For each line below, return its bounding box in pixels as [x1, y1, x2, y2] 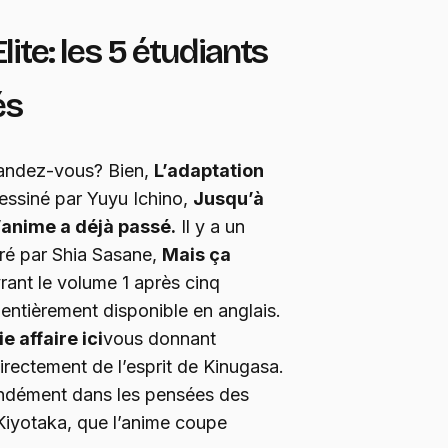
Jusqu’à [193, 187, 264, 209]
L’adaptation [154, 159, 264, 181]
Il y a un [176, 215, 245, 237]
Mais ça [162, 243, 231, 265]
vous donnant [103, 327, 216, 349]
